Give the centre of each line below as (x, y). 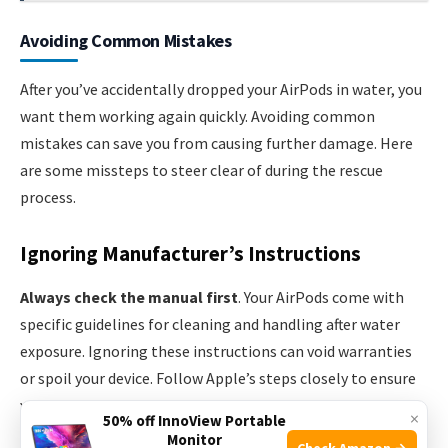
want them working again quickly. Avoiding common (197, 116)
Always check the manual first (129, 297)
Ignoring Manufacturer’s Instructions (190, 253)
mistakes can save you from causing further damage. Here (216, 143)
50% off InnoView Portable (194, 420)
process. (48, 197)
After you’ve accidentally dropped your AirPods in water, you (221, 89)
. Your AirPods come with (321, 297)
